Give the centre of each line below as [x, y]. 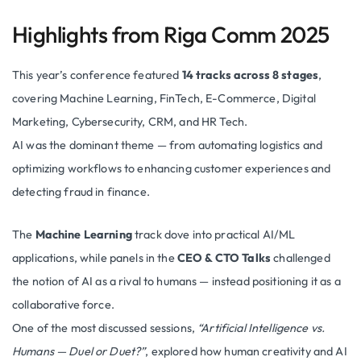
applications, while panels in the [95, 257]
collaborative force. [63, 304]
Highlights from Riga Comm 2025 [171, 34]
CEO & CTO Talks [224, 257]
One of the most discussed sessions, [105, 328]
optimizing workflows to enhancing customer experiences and [172, 168]
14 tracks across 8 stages [250, 75]
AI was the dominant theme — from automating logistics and [168, 145]
